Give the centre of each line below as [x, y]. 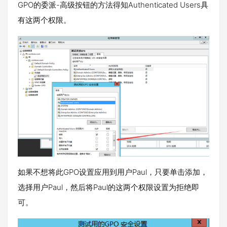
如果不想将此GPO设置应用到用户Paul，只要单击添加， [113, 172]
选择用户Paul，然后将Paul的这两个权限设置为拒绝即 [108, 187]
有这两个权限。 [44, 20]
